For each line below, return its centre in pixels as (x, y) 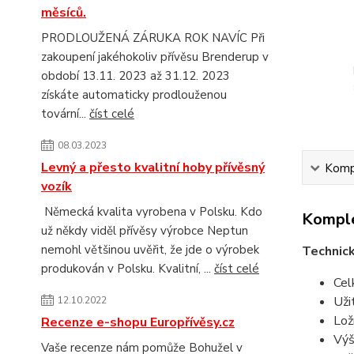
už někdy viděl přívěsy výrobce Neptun (145, 231)
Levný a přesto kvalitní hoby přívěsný (153, 168)
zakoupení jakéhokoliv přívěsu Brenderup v (155, 57)
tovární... (65, 114)
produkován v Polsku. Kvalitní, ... (128, 269)
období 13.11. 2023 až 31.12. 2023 (136, 76)
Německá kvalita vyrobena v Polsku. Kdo (152, 212)
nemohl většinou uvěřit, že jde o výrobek (150, 250)
